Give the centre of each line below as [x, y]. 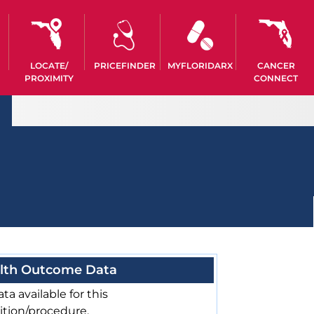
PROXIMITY [49, 78]
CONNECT [276, 78]
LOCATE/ [49, 66]
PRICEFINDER [124, 66]
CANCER [276, 66]
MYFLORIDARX [200, 66]
